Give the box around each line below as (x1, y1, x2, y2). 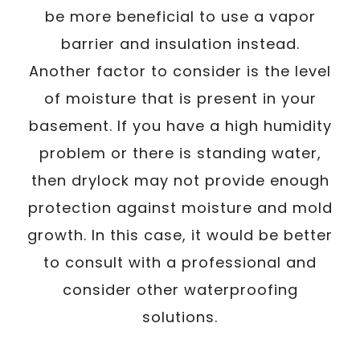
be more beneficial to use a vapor (44, 6, 316, 27)
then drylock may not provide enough (31, 170, 329, 190)
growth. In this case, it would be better (27, 224, 333, 245)
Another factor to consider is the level (29, 60, 331, 81)
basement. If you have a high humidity (28, 115, 332, 136)
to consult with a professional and (43, 252, 317, 272)
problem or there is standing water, (39, 142, 321, 163)
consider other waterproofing (62, 279, 298, 300)
